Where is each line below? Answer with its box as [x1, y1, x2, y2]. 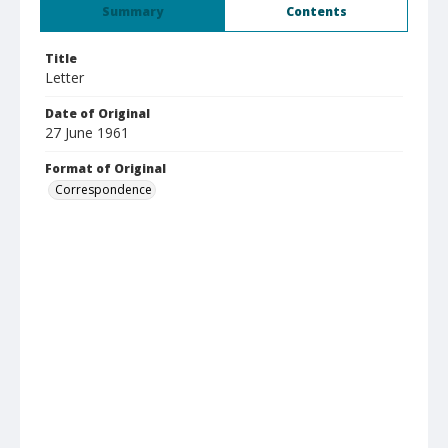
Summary [102, 3, 163, 20]
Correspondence [55, 181, 152, 198]
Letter [45, 68, 84, 87]
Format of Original [45, 160, 166, 177]
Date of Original [45, 105, 150, 122]
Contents [285, 3, 347, 20]
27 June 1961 [45, 123, 129, 142]
